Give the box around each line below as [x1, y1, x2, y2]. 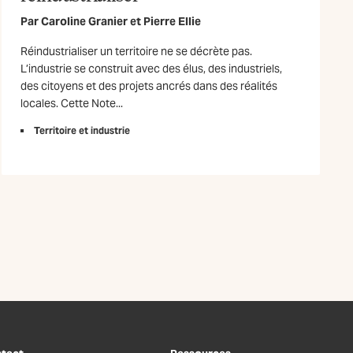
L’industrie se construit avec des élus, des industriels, [20, 61, 282, 76]
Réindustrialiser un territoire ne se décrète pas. [20, 44, 252, 59]
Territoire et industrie [33, 124, 130, 137]
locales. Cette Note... [20, 96, 123, 111]
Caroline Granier [40, 14, 128, 29]
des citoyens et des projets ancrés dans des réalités [20, 79, 277, 94]
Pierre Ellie [143, 14, 201, 29]
